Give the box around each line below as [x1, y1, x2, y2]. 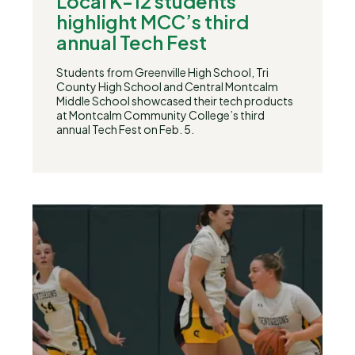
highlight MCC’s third [56, 10, 249, 33]
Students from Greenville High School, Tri [56, 65, 269, 79]
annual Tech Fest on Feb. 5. [56, 122, 194, 136]
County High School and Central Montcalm [56, 79, 278, 94]
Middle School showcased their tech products [56, 94, 293, 108]
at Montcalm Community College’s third [56, 108, 265, 122]
